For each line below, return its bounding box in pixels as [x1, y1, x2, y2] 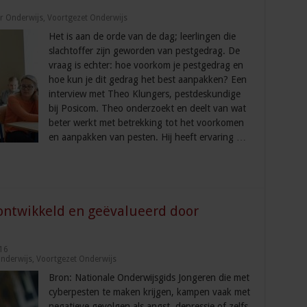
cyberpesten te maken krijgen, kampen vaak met [48, 286, 250, 298]
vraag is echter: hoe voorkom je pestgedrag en [48, 60, 243, 71]
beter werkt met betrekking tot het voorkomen [48, 117, 244, 129]
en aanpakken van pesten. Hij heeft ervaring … [48, 132, 246, 143]
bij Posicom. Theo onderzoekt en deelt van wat [48, 103, 246, 114]
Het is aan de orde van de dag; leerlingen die [48, 31, 236, 42]
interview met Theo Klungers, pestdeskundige [48, 88, 241, 100]
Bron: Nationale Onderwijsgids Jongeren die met [48, 272, 249, 284]
